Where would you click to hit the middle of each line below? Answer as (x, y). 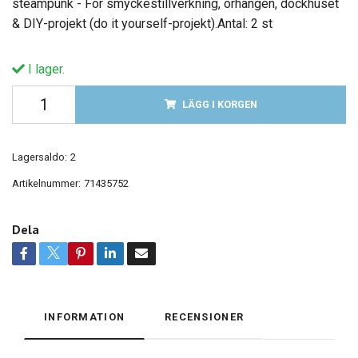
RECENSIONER (205, 316)
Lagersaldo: (40, 157)
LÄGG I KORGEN (219, 104)
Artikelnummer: (46, 183)
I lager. (45, 69)
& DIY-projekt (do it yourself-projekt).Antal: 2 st (142, 23)
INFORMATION (85, 316)
